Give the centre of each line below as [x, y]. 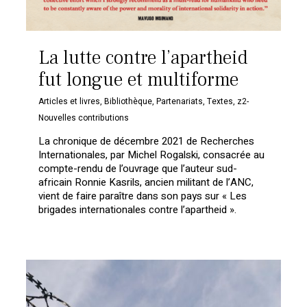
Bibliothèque [128, 102]
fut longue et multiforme [139, 80]
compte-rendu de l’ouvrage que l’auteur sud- [138, 169]
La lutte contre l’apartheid [144, 58]
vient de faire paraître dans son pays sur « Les [143, 196]
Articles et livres [70, 102]
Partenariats [180, 102]
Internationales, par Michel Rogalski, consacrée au [152, 155]
